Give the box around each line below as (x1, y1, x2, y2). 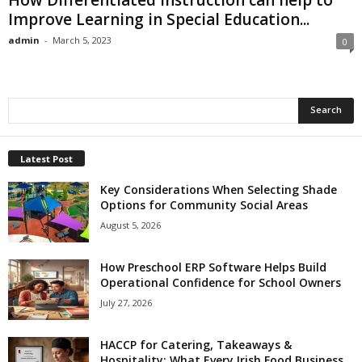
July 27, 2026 (100, 296, 152, 309)
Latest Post (20, 152, 73, 165)
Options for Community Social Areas (100, 196, 308, 213)
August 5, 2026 (100, 218, 161, 231)
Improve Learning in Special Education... (8, 8, 309, 30)
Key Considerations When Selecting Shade (100, 181, 337, 197)
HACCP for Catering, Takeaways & (100, 336, 292, 352)
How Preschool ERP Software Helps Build (100, 259, 326, 275)
